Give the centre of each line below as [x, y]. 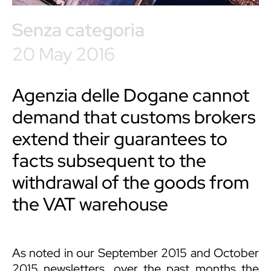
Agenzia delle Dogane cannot [131, 95]
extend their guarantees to [120, 139]
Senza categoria [78, 30]
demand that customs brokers [134, 117]
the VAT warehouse [90, 204]
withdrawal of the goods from [131, 182]
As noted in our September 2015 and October [135, 253]
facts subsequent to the [109, 161]
